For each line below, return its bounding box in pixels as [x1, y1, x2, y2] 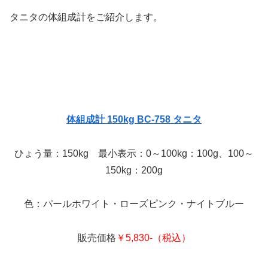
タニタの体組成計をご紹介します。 [10, 12, 163, 23]
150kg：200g [105, 165, 163, 175]
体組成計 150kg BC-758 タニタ [66, 114, 202, 124]
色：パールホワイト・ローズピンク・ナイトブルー [24, 199, 244, 209]
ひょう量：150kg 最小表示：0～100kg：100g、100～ [14, 148, 254, 159]
